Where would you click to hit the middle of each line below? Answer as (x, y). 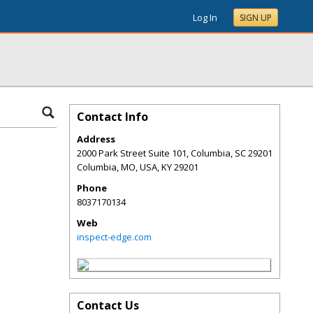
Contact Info (112, 117)
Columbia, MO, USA (117, 167)
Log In (205, 17)
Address (96, 139)
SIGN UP (256, 18)
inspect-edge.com (114, 237)
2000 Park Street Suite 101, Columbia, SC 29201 (175, 153)
